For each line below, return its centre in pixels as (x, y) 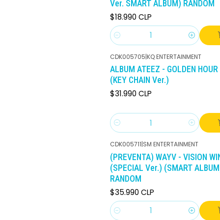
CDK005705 (128, 56)
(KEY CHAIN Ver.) (139, 80)
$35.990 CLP (132, 192)
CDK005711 (126, 144)
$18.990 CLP (131, 17)
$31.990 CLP (131, 94)
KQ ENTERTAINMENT (174, 56)
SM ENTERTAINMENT (171, 144)
